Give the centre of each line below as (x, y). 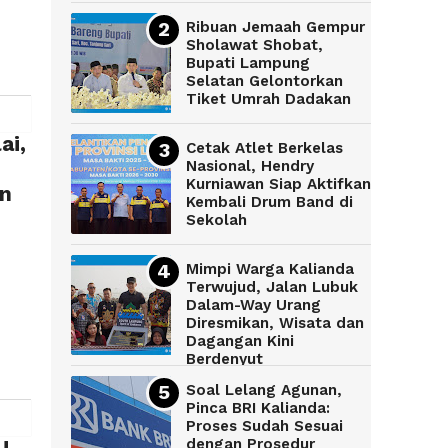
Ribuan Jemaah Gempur (275, 27)
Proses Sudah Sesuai (264, 426)
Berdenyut (224, 359)
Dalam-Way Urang (253, 305)
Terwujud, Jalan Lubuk (272, 287)
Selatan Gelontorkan (264, 81)
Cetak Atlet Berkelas (264, 148)
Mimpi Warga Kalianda (270, 269)
